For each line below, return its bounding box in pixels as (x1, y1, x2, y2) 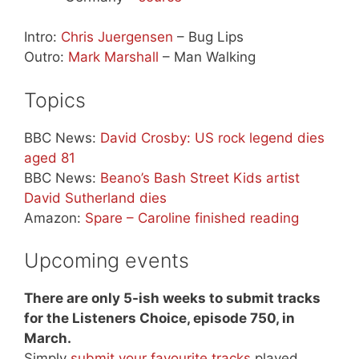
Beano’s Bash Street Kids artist (100, 169, 300, 186)
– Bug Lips (173, 29, 244, 46)
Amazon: (24, 209, 85, 226)
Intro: (24, 29, 61, 46)
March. (24, 330, 71, 347)
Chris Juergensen (61, 29, 173, 46)
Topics (24, 87, 86, 112)
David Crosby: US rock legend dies (100, 129, 325, 146)
